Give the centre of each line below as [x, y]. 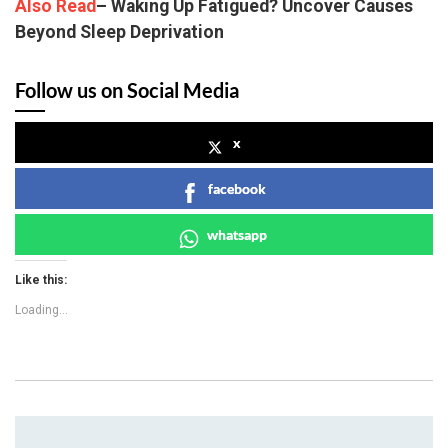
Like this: [41, 279]
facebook [237, 188]
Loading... [41, 309]
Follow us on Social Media [127, 89]
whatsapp [237, 234]
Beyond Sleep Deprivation [119, 31]
